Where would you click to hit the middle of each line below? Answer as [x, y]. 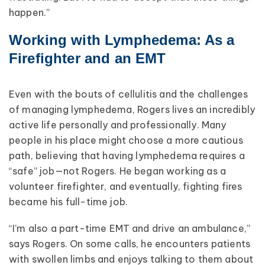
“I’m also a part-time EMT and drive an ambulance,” [130, 228]
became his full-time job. [69, 202]
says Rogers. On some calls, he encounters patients [130, 243]
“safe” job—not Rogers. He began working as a [118, 171]
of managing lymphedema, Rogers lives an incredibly [132, 110]
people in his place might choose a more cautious [126, 140]
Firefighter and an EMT [88, 59]
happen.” [30, 12]
